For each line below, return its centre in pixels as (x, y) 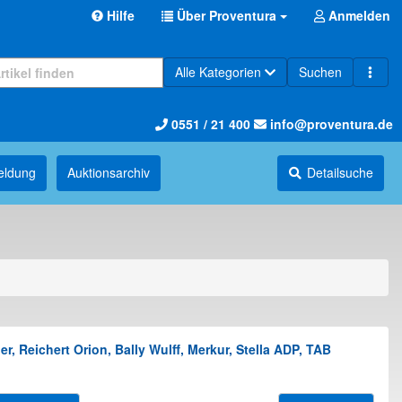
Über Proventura (227, 15)
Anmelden (358, 15)
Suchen (320, 72)
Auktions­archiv (109, 172)
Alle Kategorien (218, 72)
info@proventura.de (330, 124)
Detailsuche (340, 172)
